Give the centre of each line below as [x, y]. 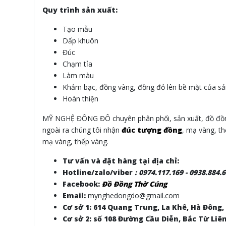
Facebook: [82, 184]
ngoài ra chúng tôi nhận [82, 130]
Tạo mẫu [77, 29]
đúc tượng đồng [152, 130]
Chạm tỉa [77, 64]
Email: [74, 196]
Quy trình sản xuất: [80, 10]
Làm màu [78, 76]
